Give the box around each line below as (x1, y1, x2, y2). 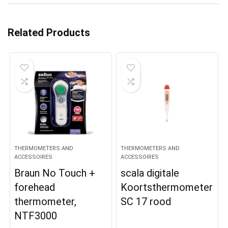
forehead (14, 181, 55, 194)
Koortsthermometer (121, 181, 213, 194)
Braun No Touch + (14, 167, 96, 180)
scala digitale (121, 167, 180, 180)
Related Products (8, 26, 90, 39)
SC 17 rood (121, 195, 172, 208)
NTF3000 (14, 210, 58, 222)
